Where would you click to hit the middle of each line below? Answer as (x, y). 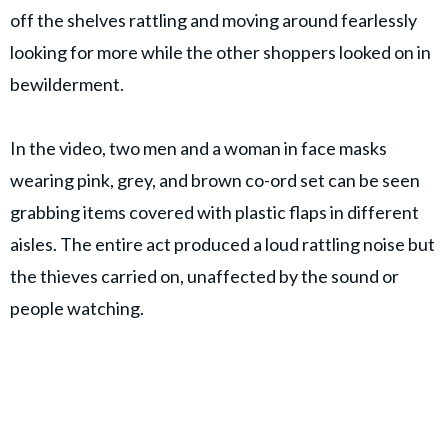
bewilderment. (67, 83)
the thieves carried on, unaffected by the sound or (204, 275)
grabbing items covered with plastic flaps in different (214, 211)
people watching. (77, 307)
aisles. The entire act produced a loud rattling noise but (222, 243)
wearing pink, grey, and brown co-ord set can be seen (215, 179)
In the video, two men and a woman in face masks (198, 147)
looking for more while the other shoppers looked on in (220, 51)
